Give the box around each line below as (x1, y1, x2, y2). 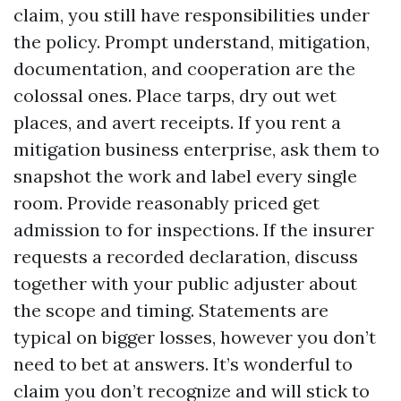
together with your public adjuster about (13, 272, 357, 294)
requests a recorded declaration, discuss (13, 245, 358, 268)
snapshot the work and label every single (13, 165, 357, 187)
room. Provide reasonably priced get (13, 192, 320, 214)
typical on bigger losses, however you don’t (13, 326, 376, 348)
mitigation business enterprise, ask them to (13, 138, 380, 160)
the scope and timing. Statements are (13, 299, 328, 321)
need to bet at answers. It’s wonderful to (13, 353, 353, 375)
